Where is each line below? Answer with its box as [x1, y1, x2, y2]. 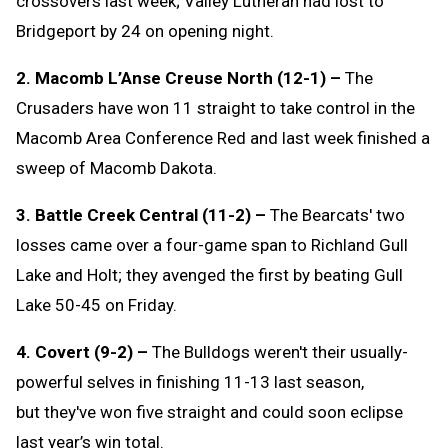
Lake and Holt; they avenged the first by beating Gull [16, 264, 403, 285]
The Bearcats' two [266, 204, 405, 225]
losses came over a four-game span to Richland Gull [16, 234, 408, 255]
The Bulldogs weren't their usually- [152, 341, 408, 362]
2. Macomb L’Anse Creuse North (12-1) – [16, 67, 345, 88]
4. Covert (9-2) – [16, 341, 152, 362]
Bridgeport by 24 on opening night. [16, 20, 274, 41]
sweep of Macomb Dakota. [16, 157, 217, 178]
